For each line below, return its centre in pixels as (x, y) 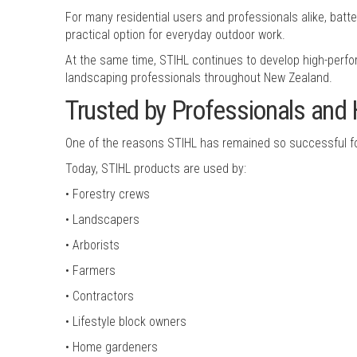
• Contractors (100, 296)
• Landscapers (102, 219)
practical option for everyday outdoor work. (175, 34)
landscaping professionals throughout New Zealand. (199, 77)
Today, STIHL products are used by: (156, 168)
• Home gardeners (112, 347)
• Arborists (92, 245)
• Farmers (90, 270)
